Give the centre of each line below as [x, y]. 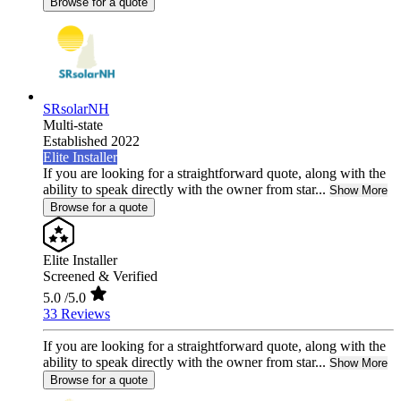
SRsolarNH [76, 109]
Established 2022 [91, 141]
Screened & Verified [100, 277]
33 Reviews [77, 314]
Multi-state [73, 125]
